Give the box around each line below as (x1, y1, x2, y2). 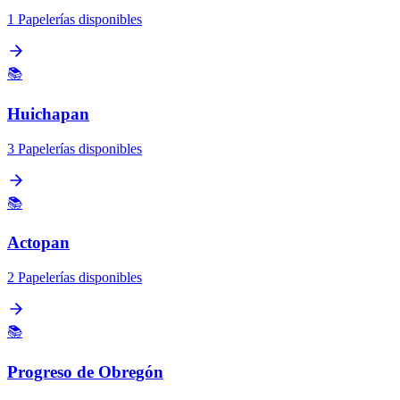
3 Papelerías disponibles (7, 140, 142, 156)
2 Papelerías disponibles (7, 270, 142, 286)
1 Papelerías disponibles (7, 12, 142, 28)
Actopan (7, 233, 70, 253)
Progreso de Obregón (7, 362, 163, 381)
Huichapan (7, 104, 89, 123)
